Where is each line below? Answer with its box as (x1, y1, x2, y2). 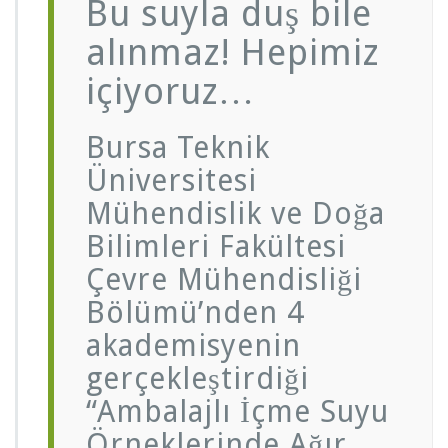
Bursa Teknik (86, 130, 270, 166)
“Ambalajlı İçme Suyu (86, 394, 389, 430)
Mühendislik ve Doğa (86, 196, 385, 232)
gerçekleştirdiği (86, 361, 309, 397)
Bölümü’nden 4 (86, 295, 305, 331)
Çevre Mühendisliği (86, 262, 362, 298)
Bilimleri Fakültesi (86, 229, 346, 265)
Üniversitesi (86, 163, 257, 199)
